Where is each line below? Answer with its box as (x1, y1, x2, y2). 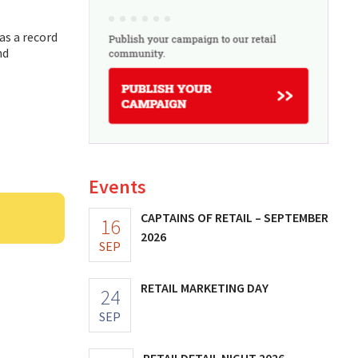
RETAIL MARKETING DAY (141, 279, 268, 296)
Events (89, 173, 146, 199)
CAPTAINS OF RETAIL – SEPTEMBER (141, 209, 328, 225)
